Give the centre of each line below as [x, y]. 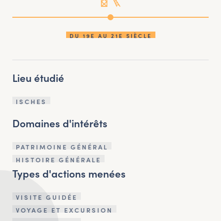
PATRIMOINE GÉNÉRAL [62, 147]
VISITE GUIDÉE [47, 197]
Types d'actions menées [69, 173]
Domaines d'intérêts [60, 123]
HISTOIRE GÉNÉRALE [58, 159]
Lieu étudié [38, 77]
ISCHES [31, 101]
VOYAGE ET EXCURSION [64, 210]
